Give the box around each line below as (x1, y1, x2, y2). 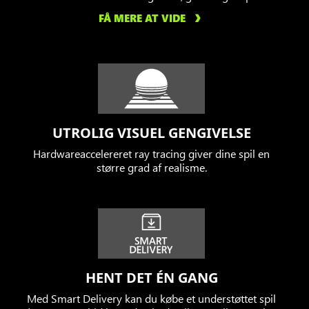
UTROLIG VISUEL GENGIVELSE (52, 123, 251, 143)
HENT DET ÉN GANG (85, 268, 218, 288)
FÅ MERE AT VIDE (98, 11, 186, 26)
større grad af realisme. (96, 160, 207, 175)
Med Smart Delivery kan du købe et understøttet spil (27, 291, 276, 306)
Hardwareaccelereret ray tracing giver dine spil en (33, 146, 270, 161)
